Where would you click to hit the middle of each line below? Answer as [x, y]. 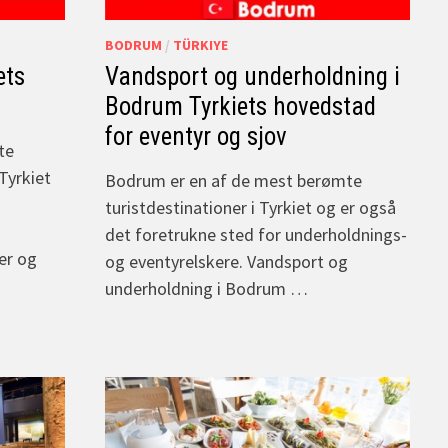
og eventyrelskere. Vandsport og [226, 261]
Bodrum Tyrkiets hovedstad [240, 106]
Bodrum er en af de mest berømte [233, 180]
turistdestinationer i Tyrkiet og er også [250, 207]
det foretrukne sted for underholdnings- [256, 234]
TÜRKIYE [200, 44]
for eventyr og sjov [196, 136]
